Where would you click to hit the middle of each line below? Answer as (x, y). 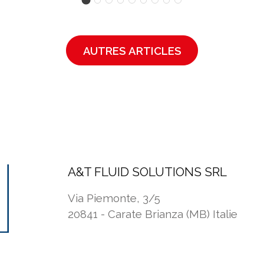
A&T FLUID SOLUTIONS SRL (148, 171)
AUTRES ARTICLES (132, 51)
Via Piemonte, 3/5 (114, 199)
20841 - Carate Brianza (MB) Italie (153, 214)
